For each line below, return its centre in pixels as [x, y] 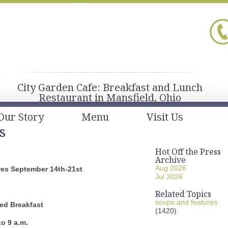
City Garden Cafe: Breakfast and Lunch [110, 87]
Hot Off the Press [188, 152]
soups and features [186, 202]
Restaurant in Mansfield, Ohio [110, 97]
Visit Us [165, 117]
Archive [170, 160]
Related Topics [183, 194]
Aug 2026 [171, 168]
